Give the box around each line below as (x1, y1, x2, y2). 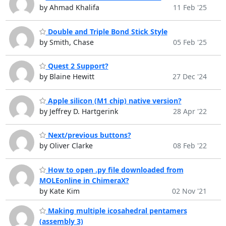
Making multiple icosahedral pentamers (45, 206, 187, 216)
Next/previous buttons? (45, 130, 131, 140)
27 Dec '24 (172, 72, 207, 82)
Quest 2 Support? (45, 61, 108, 71)
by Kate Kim (39, 186, 80, 196)
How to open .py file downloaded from (45, 164, 184, 175)
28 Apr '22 (173, 106, 207, 116)
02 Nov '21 (172, 186, 207, 196)
